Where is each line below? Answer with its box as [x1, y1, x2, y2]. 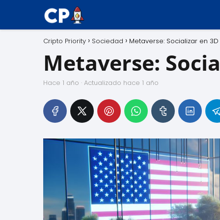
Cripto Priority [43, 36, 86, 46]
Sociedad [92, 36, 123, 46]
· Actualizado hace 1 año [79, 78, 159, 87]
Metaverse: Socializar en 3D [129, 36, 219, 46]
